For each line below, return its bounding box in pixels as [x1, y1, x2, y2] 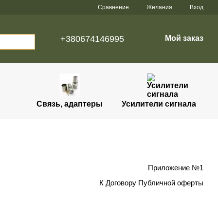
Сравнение [98, 3, 129, 11]
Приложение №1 [148, 164, 203, 172]
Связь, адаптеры [36, 100, 103, 108]
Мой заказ [165, 34, 203, 42]
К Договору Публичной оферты [99, 179, 203, 187]
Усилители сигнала [121, 100, 196, 108]
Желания [146, 4, 172, 11]
